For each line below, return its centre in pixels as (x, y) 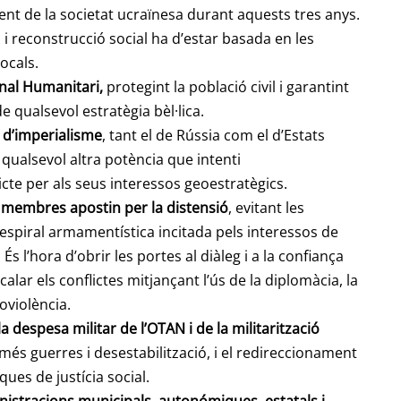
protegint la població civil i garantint (226, 87)
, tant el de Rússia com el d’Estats (213, 136)
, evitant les (266, 208)
